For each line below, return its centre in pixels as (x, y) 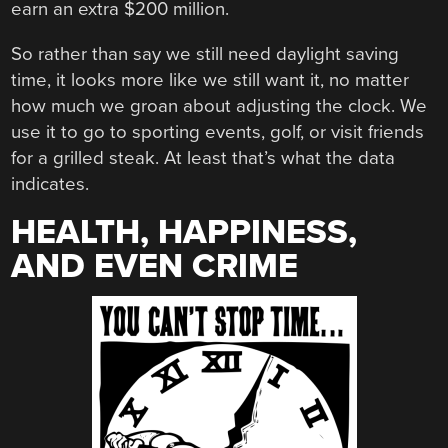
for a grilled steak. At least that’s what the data (203, 158)
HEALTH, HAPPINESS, (184, 232)
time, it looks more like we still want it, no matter (210, 80)
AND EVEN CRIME (155, 266)
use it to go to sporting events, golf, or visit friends (218, 132)
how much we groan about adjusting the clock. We (219, 106)
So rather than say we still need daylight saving (205, 54)
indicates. (50, 184)
